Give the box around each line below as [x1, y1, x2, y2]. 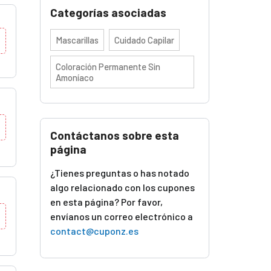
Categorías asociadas [50, 5, 166, 20]
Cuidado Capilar [114, 34, 174, 46]
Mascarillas [56, 34, 99, 46]
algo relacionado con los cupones [50, 181, 195, 194]
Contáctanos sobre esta [50, 128, 179, 143]
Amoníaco [56, 72, 94, 83]
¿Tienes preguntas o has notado [50, 167, 189, 179]
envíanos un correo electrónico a [50, 211, 193, 223]
